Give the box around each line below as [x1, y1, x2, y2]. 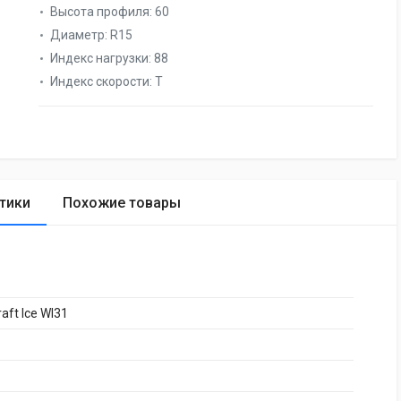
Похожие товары [63, 194, 181, 211]
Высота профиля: [50, 4, 155, 19]
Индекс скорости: [50, 74, 155, 89]
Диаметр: [50, 28, 110, 42]
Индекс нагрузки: [50, 51, 154, 65]
